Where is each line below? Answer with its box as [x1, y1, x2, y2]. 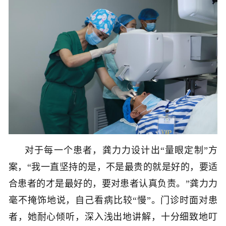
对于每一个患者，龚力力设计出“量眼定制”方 [25, 145, 217, 155]
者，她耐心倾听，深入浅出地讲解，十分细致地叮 [9, 211, 217, 222]
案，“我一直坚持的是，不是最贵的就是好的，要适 [9, 161, 217, 172]
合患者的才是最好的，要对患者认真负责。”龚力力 [9, 178, 217, 189]
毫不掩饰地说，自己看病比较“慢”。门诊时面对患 [9, 195, 217, 205]
